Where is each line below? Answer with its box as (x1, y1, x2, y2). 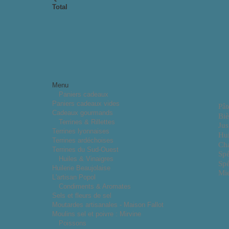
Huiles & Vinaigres (59, 154, 113, 163)
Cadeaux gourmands (52, 108, 113, 117)
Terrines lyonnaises (52, 127, 109, 135)
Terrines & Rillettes (59, 118, 115, 126)
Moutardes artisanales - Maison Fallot (52, 200, 164, 209)
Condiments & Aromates (59, 182, 131, 190)
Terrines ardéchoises (52, 136, 113, 144)
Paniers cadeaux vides (52, 99, 120, 107)
